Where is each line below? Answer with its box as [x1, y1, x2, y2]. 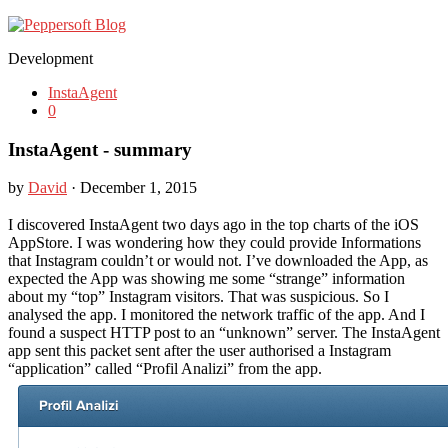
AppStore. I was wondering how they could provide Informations [8, 234, 421, 252]
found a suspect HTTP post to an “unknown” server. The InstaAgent [8, 324, 440, 342]
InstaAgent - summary [8, 138, 192, 160]
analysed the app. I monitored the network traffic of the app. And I [8, 306, 425, 324]
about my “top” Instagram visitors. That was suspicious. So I [8, 288, 389, 306]
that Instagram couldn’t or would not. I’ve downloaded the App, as [8, 252, 428, 270]
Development [8, 50, 93, 67]
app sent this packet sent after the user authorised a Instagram [8, 342, 391, 360]
